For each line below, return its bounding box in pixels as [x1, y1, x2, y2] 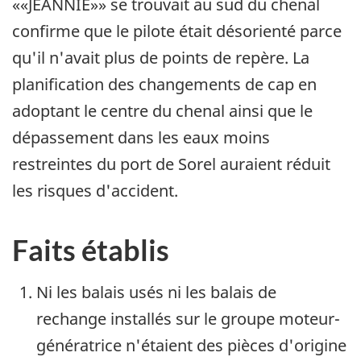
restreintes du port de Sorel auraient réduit [12, 152, 330, 175]
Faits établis [12, 231, 169, 268]
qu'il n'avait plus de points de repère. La [12, 46, 309, 68]
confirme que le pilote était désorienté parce [12, 19, 342, 42]
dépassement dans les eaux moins [12, 126, 270, 148]
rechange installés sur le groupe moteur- [36, 307, 340, 330]
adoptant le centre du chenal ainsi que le [12, 99, 313, 122]
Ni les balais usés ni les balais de [36, 280, 276, 303]
